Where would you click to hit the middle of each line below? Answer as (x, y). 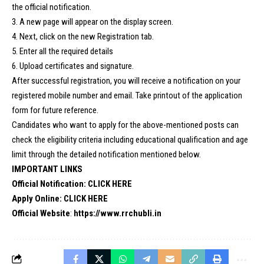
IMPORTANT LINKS (47, 169)
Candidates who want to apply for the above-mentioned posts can (125, 125)
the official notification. (52, 7)
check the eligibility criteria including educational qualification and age (130, 139)
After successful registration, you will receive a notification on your (126, 80)
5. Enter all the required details (62, 51)
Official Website (41, 213)
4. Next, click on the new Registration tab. (83, 36)
